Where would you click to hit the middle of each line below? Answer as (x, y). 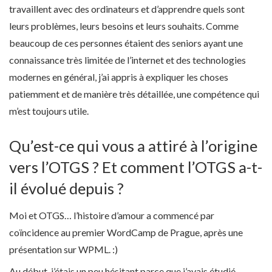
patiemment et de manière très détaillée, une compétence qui (134, 94)
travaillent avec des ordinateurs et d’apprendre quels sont (127, 9)
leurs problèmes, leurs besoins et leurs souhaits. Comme (124, 26)
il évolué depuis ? (66, 188)
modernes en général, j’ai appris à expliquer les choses (119, 77)
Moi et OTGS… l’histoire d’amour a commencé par (112, 215)
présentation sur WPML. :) (63, 249)
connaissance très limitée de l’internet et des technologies (127, 60)
